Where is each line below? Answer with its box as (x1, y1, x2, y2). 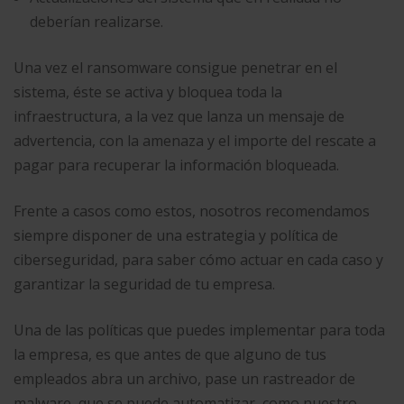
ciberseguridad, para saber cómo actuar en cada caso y (14, 250, 383, 270)
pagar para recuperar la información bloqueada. (14, 155, 339, 175)
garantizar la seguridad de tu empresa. (14, 274, 275, 294)
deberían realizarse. (30, 12, 167, 32)
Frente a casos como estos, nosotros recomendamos (14, 201, 370, 221)
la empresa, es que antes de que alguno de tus (14, 344, 326, 364)
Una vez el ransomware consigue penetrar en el (14, 58, 337, 78)
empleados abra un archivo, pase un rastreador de (14, 369, 355, 389)
